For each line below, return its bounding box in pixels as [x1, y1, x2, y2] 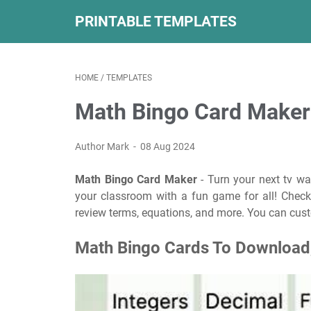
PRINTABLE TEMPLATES [75, 12, 237, 30]
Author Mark [75, 141, 131, 152]
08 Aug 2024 [140, 141, 196, 152]
